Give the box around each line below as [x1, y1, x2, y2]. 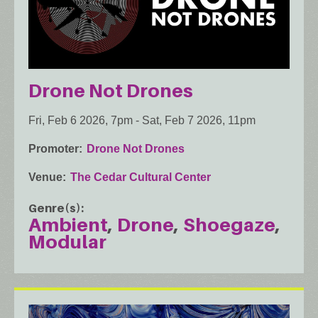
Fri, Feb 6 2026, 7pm [28, 114, 133, 127]
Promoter [28, 143, 79, 155]
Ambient [28, 214, 108, 236]
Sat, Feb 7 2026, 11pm [142, 114, 256, 127]
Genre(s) [28, 201, 81, 216]
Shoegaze [183, 214, 275, 236]
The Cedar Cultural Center [70, 171, 211, 184]
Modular [28, 231, 106, 253]
